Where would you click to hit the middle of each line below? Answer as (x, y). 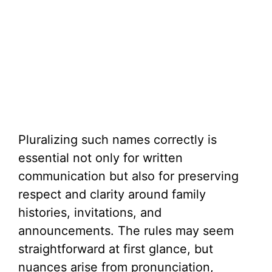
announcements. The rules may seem (126, 231)
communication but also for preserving (128, 176)
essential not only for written (100, 158)
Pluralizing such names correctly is (117, 140)
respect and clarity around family (112, 194)
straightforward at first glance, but (116, 249)
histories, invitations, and (90, 212)
